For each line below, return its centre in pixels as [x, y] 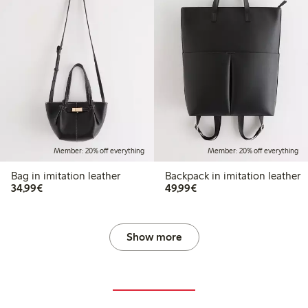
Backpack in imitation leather [256, 176]
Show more [154, 237]
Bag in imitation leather [66, 176]
